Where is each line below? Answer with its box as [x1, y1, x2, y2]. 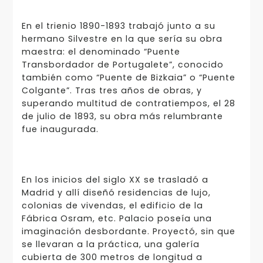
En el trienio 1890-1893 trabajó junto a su [21, 19, 215, 32]
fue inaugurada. [21, 123, 99, 135]
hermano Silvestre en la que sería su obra [21, 32, 222, 45]
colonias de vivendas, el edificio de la [21, 200, 203, 212]
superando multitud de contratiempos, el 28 [21, 97, 235, 109]
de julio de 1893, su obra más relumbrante [21, 110, 223, 122]
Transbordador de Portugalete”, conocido [21, 58, 224, 70]
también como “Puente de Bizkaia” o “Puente [21, 71, 235, 83]
